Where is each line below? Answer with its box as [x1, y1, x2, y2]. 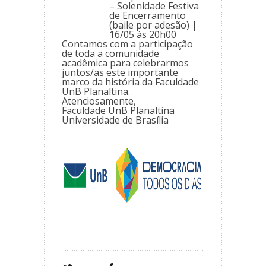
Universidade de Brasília [62, 113, 169, 126]
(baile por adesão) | [109, 18, 197, 31]
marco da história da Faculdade [62, 75, 199, 88]
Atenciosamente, [62, 94, 136, 107]
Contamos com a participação [62, 37, 193, 50]
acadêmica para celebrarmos [62, 56, 189, 69]
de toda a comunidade [62, 46, 159, 60]
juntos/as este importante [62, 65, 178, 79]
